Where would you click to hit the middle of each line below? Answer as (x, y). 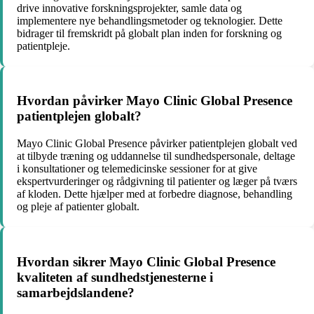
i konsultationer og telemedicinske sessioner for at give (137, 169)
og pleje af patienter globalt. (78, 207)
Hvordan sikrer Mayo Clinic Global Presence (146, 261)
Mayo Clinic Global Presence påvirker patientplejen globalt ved (157, 144)
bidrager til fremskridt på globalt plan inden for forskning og (149, 33)
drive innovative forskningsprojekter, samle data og (129, 8)
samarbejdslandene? (76, 292)
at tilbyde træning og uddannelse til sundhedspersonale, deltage (156, 156)
